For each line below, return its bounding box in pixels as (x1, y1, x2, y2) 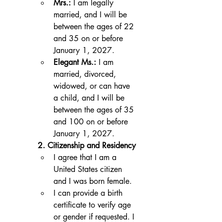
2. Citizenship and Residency (38, 140, 136, 151)
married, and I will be (54, 9, 127, 20)
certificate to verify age (54, 199, 131, 210)
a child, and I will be (54, 92, 124, 103)
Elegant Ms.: (54, 56, 96, 67)
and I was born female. (54, 175, 132, 186)
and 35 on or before (54, 33, 123, 44)
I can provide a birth (54, 187, 122, 198)
